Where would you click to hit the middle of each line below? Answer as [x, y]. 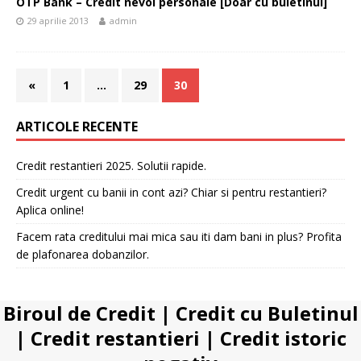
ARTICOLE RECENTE [77, 127]
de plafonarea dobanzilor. [83, 254]
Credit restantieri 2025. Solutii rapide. [111, 166]
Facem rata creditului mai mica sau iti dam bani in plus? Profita [179, 237]
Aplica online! [50, 210]
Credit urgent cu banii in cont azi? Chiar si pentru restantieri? [171, 192]
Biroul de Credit [79, 313]
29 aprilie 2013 [58, 21]
